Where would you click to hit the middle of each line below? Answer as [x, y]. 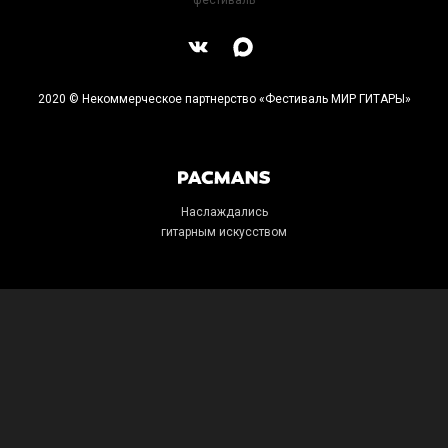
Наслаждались [224, 212]
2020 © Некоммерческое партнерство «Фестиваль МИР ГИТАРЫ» [224, 99]
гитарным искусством [224, 232]
